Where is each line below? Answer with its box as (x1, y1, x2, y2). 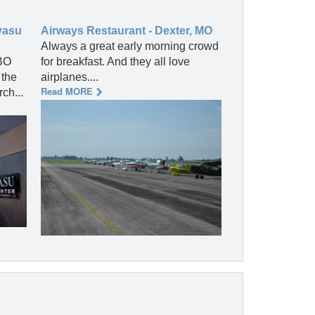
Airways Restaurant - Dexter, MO (41, 25, 212, 37)
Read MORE (41, 84, 93, 98)
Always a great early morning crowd (41, 40, 219, 53)
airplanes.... (41, 71, 98, 84)
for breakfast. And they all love (41, 56, 190, 68)
